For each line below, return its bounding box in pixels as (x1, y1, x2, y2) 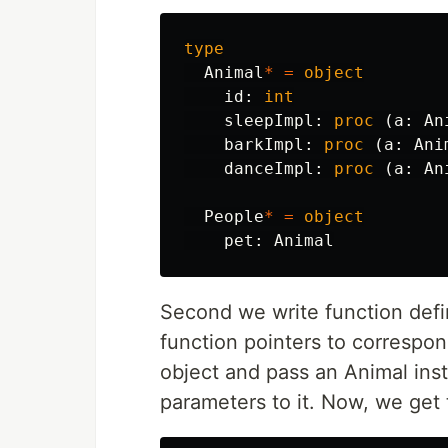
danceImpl (224, 159, 314, 178)
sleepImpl (224, 111, 314, 130)
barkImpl (224, 135, 304, 154)
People (204, 207, 264, 226)
